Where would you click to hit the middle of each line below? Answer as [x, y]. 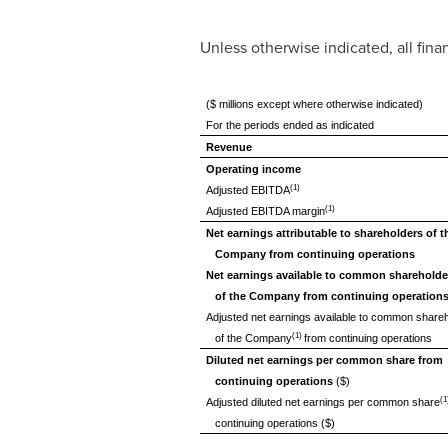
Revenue [229, 147]
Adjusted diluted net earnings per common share [323, 402]
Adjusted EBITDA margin [266, 211]
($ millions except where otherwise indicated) [315, 104]
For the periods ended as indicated [290, 125]
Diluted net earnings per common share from [325, 360]
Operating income [254, 169]
